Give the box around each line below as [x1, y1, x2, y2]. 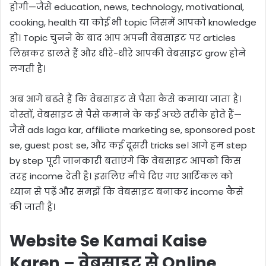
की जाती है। [9, 201, 55, 214]
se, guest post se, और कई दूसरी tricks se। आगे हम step [9, 139, 247, 152]
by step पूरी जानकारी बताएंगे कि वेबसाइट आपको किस [9, 154, 241, 167]
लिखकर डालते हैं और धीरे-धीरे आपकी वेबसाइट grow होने [9, 47, 246, 60]
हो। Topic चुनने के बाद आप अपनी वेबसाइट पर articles [9, 31, 236, 45]
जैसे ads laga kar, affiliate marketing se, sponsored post [9, 123, 255, 137]
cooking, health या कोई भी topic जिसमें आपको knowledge [9, 16, 256, 29]
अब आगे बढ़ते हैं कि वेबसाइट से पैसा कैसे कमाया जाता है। [9, 93, 241, 106]
